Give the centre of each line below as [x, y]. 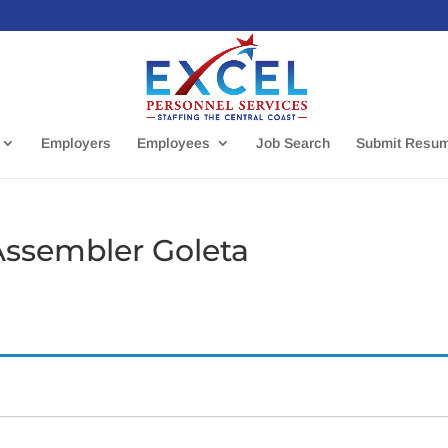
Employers [76, 143]
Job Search [293, 143]
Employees [173, 143]
